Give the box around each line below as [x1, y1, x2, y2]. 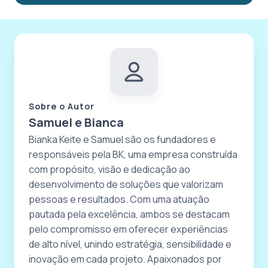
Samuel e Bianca [29, 114, 124, 130]
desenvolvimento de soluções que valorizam [29, 177, 223, 191]
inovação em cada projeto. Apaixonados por [29, 252, 222, 266]
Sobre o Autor [29, 100, 95, 112]
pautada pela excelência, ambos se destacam [29, 207, 230, 221]
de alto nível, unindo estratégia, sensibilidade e [29, 237, 232, 251]
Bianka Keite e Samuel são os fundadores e [29, 132, 216, 146]
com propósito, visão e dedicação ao [29, 162, 190, 176]
